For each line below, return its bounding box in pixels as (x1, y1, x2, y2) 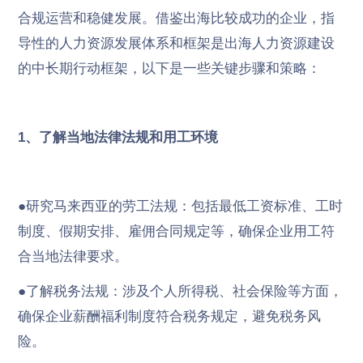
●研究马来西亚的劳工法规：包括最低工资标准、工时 (17, 198, 343, 214)
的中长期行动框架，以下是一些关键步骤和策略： (17, 61, 321, 77)
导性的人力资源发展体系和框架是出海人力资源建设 (17, 36, 335, 52)
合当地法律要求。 (17, 248, 128, 264)
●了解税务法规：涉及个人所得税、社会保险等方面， (17, 283, 343, 299)
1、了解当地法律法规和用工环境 (17, 129, 218, 145)
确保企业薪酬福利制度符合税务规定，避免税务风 (17, 308, 321, 324)
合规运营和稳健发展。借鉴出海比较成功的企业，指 (17, 11, 335, 27)
